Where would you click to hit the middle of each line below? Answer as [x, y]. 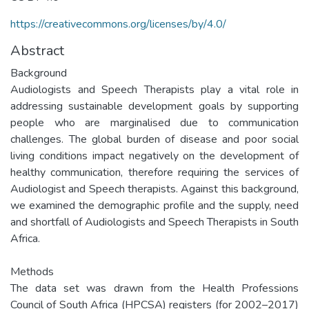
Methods [32, 271]
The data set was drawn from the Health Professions [154, 288]
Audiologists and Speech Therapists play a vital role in [154, 89]
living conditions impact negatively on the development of [154, 156]
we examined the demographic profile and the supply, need [154, 205]
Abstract [37, 50]
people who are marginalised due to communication [154, 122]
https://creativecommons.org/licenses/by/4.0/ [118, 24]
